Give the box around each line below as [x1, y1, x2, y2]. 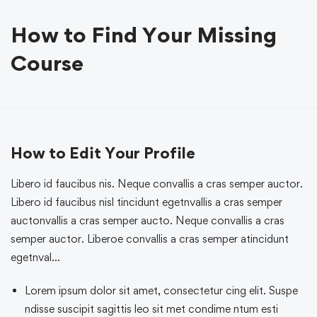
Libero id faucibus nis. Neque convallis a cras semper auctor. [11, 177, 303, 191]
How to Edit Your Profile [11, 144, 195, 163]
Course [11, 50, 83, 76]
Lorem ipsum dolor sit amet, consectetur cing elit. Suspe [25, 284, 298, 298]
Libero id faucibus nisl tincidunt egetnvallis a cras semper [11, 195, 282, 209]
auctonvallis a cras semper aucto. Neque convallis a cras [11, 214, 284, 228]
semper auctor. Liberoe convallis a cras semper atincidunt [11, 232, 289, 246]
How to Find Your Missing [11, 21, 277, 48]
